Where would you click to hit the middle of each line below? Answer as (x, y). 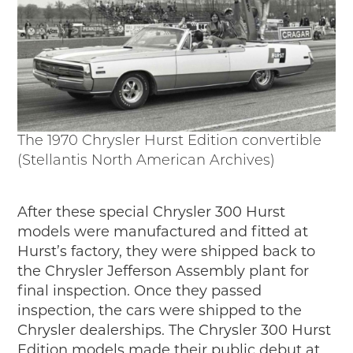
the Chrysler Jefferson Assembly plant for (163, 271)
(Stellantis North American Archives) (147, 162)
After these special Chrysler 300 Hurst (152, 212)
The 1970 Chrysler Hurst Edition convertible (170, 142)
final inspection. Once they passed (140, 291)
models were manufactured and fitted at (163, 232)
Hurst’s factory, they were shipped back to (167, 252)
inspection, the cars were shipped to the (160, 311)
